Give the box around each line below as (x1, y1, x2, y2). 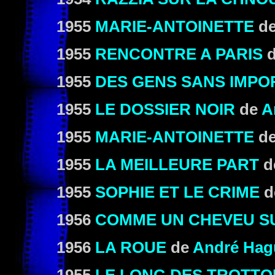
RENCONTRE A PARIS (95, 45, 263, 63)
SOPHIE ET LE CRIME (95, 184, 260, 201)
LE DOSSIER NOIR (95, 101, 235, 118)
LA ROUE (95, 239, 166, 256)
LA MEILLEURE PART (95, 156, 259, 173)
